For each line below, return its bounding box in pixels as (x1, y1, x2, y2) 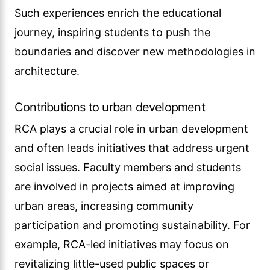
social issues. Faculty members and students (14, 161, 241, 174)
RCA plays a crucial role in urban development (14, 122, 248, 135)
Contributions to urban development (14, 100, 205, 115)
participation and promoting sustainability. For (14, 219, 250, 231)
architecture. (14, 64, 80, 77)
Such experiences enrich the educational (14, 7, 221, 19)
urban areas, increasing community (14, 199, 193, 212)
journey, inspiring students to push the (14, 26, 210, 39)
